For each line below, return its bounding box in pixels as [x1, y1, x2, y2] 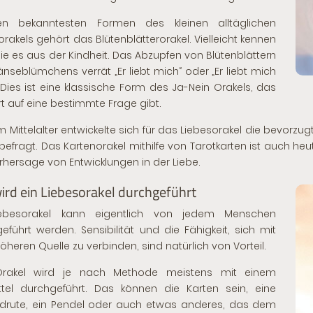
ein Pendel [31, 298, 85, 312]
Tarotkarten [189, 139, 247, 153]
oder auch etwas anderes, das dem [84, 298, 277, 312]
